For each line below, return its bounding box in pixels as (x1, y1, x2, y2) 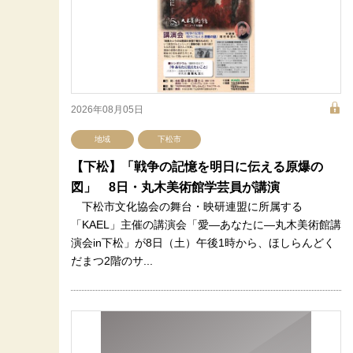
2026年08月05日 (71, 104, 143, 115)
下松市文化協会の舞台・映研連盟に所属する (71, 200, 303, 213)
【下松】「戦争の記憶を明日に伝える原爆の (71, 160, 323, 173)
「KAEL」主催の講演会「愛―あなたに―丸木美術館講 (71, 218, 341, 231)
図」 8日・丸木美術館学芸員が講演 (71, 180, 280, 194)
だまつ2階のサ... (71, 255, 153, 267)
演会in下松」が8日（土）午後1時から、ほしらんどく (71, 236, 335, 249)
